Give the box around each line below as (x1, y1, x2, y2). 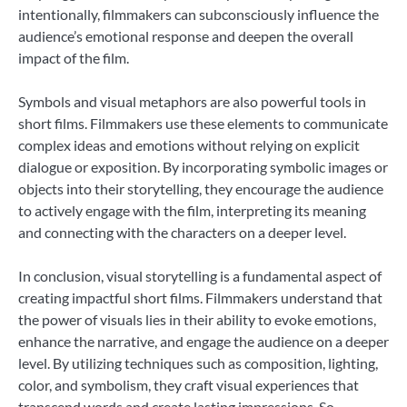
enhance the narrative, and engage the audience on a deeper (18, 332, 389, 350)
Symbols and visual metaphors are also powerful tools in (18, 92, 366, 110)
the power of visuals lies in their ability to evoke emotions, (18, 310, 376, 328)
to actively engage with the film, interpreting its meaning (18, 201, 366, 219)
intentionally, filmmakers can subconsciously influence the (18, 5, 379, 23)
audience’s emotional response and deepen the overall (18, 26, 353, 45)
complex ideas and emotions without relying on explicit (18, 135, 360, 154)
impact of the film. (18, 48, 129, 66)
